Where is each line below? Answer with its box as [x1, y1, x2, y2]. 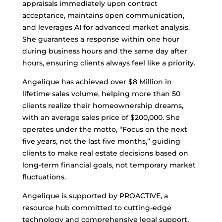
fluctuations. [22, 172, 66, 181]
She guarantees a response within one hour [22, 35, 179, 44]
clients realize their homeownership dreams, [22, 101, 183, 110]
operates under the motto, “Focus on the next [22, 125, 187, 134]
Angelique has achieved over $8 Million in [22, 77, 172, 86]
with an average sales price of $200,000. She [22, 113, 180, 122]
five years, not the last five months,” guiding [22, 137, 180, 146]
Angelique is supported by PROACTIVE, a [22, 191, 168, 200]
